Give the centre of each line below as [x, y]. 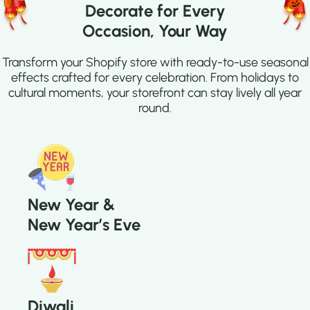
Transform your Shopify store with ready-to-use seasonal [155, 63]
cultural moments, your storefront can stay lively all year [155, 93]
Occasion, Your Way [155, 31]
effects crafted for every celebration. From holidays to [155, 78]
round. [155, 108]
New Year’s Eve [84, 225]
